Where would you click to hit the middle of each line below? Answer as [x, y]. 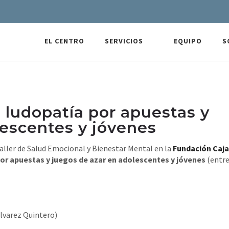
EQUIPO [188, 41]
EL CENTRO [64, 41]
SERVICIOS [124, 41]
